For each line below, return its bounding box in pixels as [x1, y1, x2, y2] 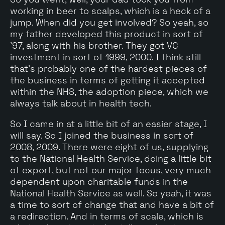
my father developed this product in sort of [10, 28, 203, 40]
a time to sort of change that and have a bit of [10, 198, 214, 210]
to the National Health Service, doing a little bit [10, 152, 211, 164]
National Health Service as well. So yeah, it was [10, 187, 211, 199]
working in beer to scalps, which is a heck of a [10, 5, 210, 17]
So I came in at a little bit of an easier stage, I [10, 118, 207, 130]
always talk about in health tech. [10, 97, 152, 109]
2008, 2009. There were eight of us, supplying [10, 141, 208, 153]
